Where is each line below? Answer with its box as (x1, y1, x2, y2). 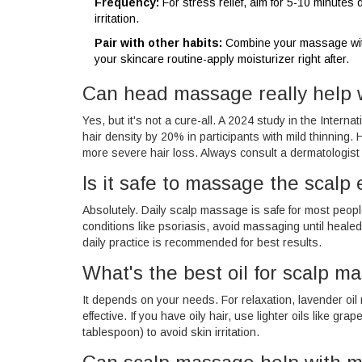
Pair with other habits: (95, 36, 222, 50)
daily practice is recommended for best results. (82, 236, 322, 250)
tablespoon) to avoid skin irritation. (82, 326, 259, 339)
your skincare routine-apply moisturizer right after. (95, 53, 349, 66)
